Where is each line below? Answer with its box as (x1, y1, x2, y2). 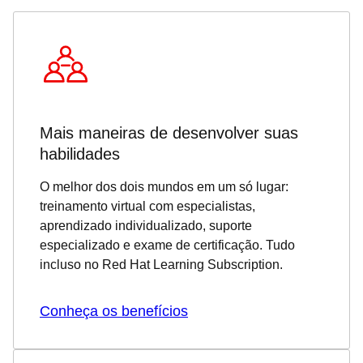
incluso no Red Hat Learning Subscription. (40, 258, 283, 271)
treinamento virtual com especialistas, (40, 199, 255, 213)
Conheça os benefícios (40, 303, 188, 319)
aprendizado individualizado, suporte (40, 219, 252, 233)
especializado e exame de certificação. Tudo (40, 238, 295, 252)
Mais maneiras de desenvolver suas (40, 124, 298, 142)
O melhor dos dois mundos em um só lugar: (40, 180, 288, 194)
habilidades (40, 145, 120, 163)
